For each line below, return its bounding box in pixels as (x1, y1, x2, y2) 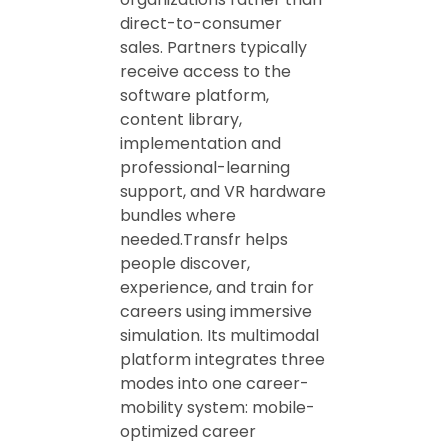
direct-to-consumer (120, 12, 282, 35)
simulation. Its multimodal (120, 324, 319, 347)
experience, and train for (120, 276, 314, 299)
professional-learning (120, 156, 290, 179)
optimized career (120, 420, 256, 443)
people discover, (120, 252, 250, 275)
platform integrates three (120, 348, 325, 371)
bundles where (120, 204, 236, 227)
